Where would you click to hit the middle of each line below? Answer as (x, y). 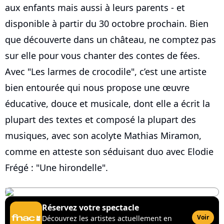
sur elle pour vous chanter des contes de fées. (102, 55)
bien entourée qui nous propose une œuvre (97, 87)
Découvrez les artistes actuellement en (107, 218)
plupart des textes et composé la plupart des (100, 119)
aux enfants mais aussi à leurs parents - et (95, 7)
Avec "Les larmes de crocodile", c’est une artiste (106, 71)
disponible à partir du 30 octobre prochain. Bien (107, 23)
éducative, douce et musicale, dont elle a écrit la (107, 103)
